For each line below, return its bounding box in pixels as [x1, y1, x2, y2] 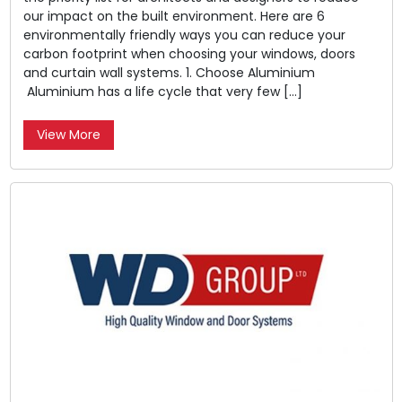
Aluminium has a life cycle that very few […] [22, 82, 302, 100]
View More [36, 125, 100, 144]
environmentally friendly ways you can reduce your [22, 25, 345, 44]
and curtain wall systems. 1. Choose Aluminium [22, 63, 315, 82]
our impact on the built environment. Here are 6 [22, 6, 325, 25]
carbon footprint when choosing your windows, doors [22, 44, 355, 63]
